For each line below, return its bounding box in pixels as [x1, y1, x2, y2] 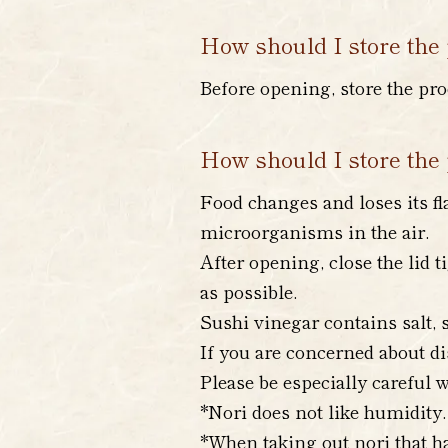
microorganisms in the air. [200, 218, 429, 244]
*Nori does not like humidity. [200, 398, 446, 424]
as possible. [200, 278, 297, 304]
